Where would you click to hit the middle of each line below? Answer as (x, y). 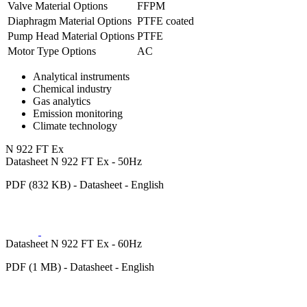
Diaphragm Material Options (70, 21)
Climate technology (75, 126)
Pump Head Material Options (71, 36)
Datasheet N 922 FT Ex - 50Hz (74, 162)
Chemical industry (72, 89)
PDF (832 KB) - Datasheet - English (85, 185)
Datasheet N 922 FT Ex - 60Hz (74, 244)
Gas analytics (62, 101)
